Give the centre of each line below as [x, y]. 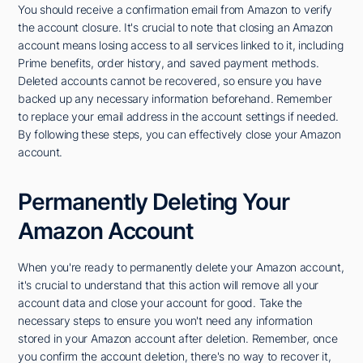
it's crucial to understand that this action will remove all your [169, 285]
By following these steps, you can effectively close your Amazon [179, 135]
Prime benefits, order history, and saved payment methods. [169, 63]
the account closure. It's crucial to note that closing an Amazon [176, 28]
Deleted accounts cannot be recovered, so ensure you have [170, 81]
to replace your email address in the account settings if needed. [179, 117]
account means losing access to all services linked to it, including [181, 45]
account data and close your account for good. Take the [160, 303]
